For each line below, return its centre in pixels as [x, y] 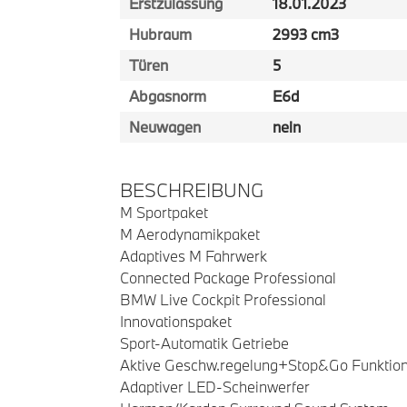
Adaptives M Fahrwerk [194, 256]
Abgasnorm [168, 96]
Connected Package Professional [228, 278]
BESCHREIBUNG [192, 190]
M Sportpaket [164, 212]
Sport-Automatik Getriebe [204, 343]
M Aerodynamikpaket [190, 234]
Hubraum [160, 34]
